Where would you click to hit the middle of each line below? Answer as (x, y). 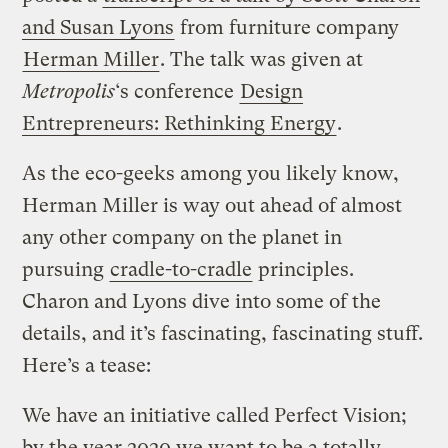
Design (272, 91)
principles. (304, 269)
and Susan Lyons (98, 27)
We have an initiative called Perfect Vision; (215, 415)
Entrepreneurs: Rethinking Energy (179, 123)
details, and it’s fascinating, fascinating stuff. (223, 333)
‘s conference (177, 91)
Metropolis (69, 91)
